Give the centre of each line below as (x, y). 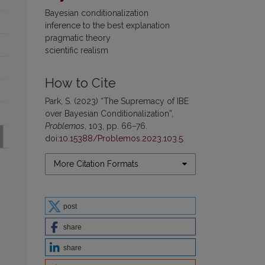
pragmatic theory (78, 38)
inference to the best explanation (107, 25)
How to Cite (80, 83)
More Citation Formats (96, 164)
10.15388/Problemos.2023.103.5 (121, 138)
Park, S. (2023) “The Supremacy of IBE (117, 101)
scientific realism (77, 50)
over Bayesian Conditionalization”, (109, 113)
